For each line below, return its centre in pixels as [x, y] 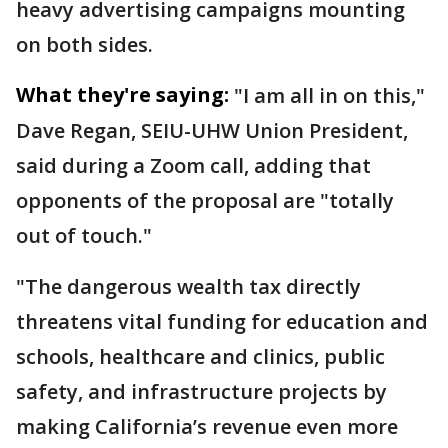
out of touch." [84, 235]
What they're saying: [122, 94]
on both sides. [84, 44]
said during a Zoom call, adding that [193, 165]
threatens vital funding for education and [222, 321]
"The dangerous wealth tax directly [188, 286]
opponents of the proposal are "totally [205, 200]
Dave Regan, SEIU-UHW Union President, [212, 130]
